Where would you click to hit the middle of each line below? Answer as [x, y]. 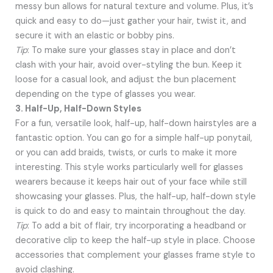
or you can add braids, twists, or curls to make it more [126, 152]
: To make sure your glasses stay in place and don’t [131, 50]
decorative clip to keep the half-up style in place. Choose [135, 240]
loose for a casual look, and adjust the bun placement [126, 79]
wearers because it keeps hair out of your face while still [131, 182]
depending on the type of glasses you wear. [105, 94]
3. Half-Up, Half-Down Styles [78, 108]
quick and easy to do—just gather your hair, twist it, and [130, 21]
